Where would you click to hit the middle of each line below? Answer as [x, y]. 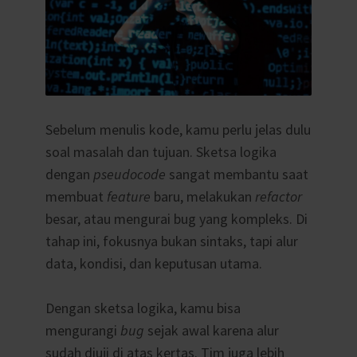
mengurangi [82, 331]
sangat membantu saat [238, 174]
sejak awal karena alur [213, 331]
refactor [278, 196]
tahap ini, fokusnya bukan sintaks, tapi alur [171, 241]
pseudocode [131, 174]
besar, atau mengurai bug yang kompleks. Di [176, 218]
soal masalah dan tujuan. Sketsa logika [161, 151]
